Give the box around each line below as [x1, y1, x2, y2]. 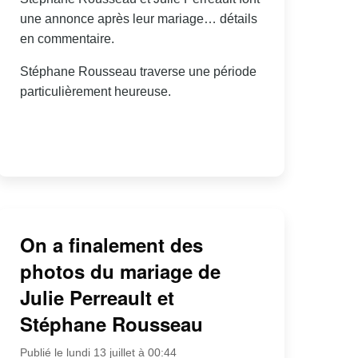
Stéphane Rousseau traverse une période [19, 64, 257, 78]
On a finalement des [19, 231, 203, 259]
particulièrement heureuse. [19, 84, 171, 98]
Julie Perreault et [19, 284, 174, 312]
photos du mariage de [19, 257, 221, 285]
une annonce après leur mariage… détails [19, 11, 257, 26]
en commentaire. [19, 31, 114, 46]
